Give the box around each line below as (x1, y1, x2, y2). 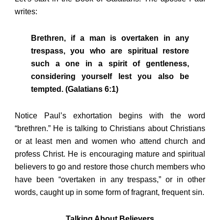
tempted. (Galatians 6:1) (30, 85, 118, 94)
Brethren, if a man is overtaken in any (30, 34, 190, 43)
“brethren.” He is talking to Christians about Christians (15, 124, 205, 133)
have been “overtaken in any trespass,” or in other (15, 175, 205, 184)
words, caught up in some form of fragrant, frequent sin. (15, 188, 204, 197)
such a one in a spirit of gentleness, (30, 59, 190, 68)
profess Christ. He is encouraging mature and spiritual (15, 150, 205, 159)
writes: (15, 7, 37, 16)
